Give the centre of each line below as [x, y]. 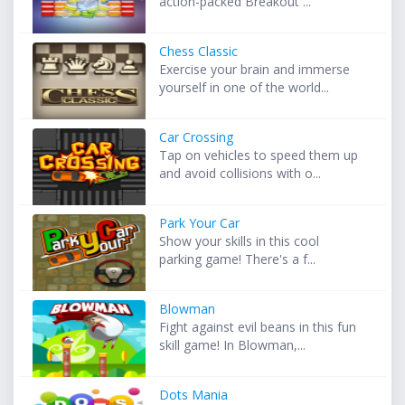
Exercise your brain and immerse [255, 69]
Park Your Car [200, 222]
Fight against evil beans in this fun [258, 326]
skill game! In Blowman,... [233, 344]
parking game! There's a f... [238, 259]
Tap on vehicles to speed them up [259, 155]
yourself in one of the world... [245, 87]
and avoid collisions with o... [240, 173]
